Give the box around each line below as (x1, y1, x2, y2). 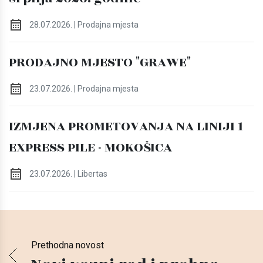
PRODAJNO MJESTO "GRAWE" (9, 52, 191, 72)
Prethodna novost (31, 239, 104, 251)
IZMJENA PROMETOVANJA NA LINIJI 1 (9, 116, 243, 136)
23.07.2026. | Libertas (28, 168, 107, 178)
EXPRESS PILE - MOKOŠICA (9, 137, 172, 157)
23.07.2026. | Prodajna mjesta (28, 83, 139, 93)
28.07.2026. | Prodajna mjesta (28, 19, 139, 29)
